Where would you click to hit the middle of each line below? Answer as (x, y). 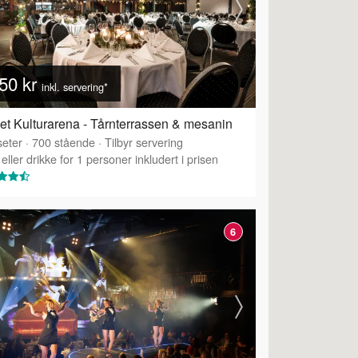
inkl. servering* (75, 86)
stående (73, 141)
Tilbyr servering (144, 141)
